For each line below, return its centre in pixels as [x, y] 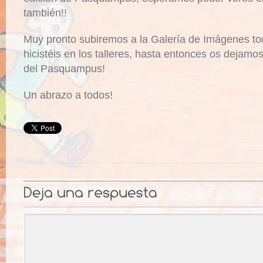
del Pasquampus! [64, 69]
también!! [45, 13]
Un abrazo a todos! [68, 95]
